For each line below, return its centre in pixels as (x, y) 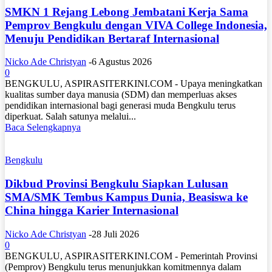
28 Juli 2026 (115, 234)
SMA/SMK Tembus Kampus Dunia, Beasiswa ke (126, 197)
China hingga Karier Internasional (92, 211)
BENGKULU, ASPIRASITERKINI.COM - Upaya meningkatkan (134, 84)
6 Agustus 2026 (122, 62)
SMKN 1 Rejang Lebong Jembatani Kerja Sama (127, 12)
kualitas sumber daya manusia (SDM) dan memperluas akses (121, 95)
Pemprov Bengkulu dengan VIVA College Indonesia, (136, 25)
